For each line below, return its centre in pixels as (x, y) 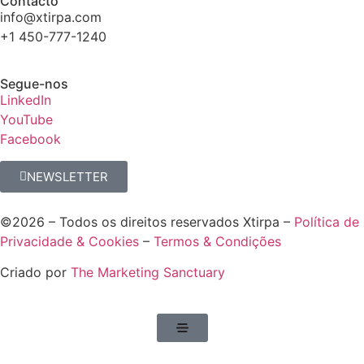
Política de (327, 221)
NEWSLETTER (67, 176)
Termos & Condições (217, 241)
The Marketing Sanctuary (148, 273)
